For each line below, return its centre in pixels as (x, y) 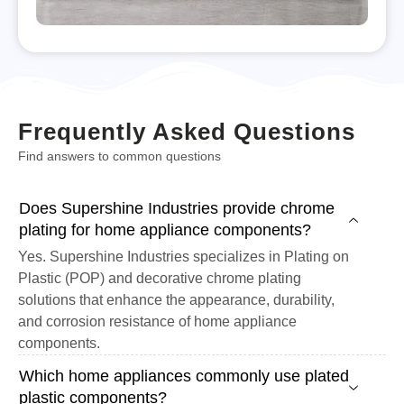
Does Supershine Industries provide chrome (177, 209)
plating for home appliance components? (165, 230)
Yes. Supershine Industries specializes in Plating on (184, 257)
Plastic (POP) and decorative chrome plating (160, 279)
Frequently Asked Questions (187, 131)
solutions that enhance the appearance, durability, (176, 300)
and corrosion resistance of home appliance (157, 322)
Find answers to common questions (119, 156)
